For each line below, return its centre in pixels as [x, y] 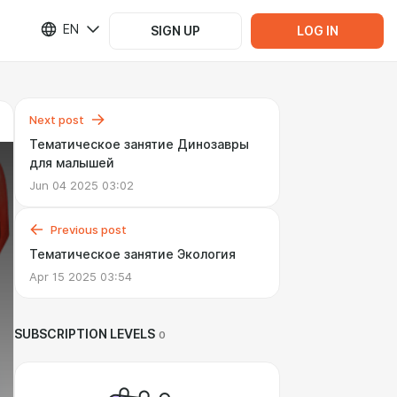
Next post [57, 120]
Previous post [89, 230]
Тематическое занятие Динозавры [139, 144]
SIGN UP [175, 31]
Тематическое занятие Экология [132, 254]
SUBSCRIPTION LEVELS [85, 334]
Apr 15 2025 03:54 [81, 276]
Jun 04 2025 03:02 [82, 185]
